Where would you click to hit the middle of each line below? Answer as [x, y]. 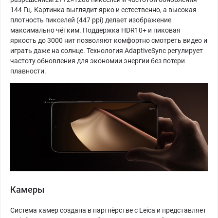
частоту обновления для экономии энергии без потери [98, 61]
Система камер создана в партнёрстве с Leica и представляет [108, 210]
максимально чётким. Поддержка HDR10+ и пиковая [95, 30]
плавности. [28, 71]
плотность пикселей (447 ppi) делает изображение [91, 20]
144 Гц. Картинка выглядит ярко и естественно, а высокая [103, 9]
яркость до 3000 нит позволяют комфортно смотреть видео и [109, 40]
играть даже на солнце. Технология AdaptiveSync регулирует [107, 50]
